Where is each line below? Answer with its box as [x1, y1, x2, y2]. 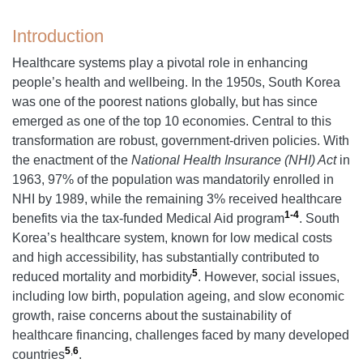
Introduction [12, 26, 104, 47]
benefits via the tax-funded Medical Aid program [12, 211, 284, 226]
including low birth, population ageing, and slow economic [12, 289, 344, 304]
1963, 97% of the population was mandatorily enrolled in [12, 173, 334, 187]
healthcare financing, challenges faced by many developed [12, 328, 349, 343]
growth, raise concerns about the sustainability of [12, 309, 291, 323]
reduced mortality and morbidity [12, 270, 192, 284]
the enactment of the [12, 153, 131, 168]
